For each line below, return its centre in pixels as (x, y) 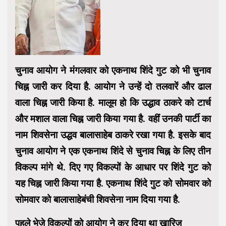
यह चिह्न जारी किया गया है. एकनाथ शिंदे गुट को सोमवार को (113, 184)
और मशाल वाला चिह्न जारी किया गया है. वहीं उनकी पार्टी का (113, 119)
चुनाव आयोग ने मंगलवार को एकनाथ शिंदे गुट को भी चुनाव (113, 71)
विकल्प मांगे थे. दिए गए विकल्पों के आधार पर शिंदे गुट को (113, 167)
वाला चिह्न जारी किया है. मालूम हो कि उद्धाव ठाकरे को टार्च (113, 103)
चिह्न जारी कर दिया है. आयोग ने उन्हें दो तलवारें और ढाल (113, 87)
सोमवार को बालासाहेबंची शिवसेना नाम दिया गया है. (98, 200)
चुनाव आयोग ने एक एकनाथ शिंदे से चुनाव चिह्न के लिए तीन (113, 151)
